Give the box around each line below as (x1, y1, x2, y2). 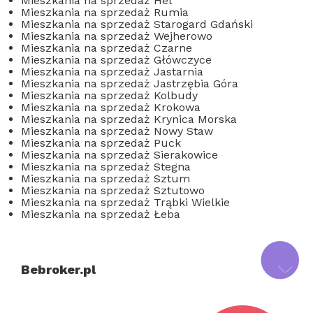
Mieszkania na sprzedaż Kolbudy (21, 89, 198, 102)
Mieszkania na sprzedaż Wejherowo (21, 29, 212, 43)
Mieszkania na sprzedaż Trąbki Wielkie (21, 196, 230, 209)
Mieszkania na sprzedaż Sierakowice (21, 148, 218, 161)
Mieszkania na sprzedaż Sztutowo (21, 184, 205, 197)
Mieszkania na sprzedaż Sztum (21, 172, 190, 185)
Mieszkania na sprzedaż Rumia (21, 6, 189, 19)
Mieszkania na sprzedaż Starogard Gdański (21, 17, 253, 31)
